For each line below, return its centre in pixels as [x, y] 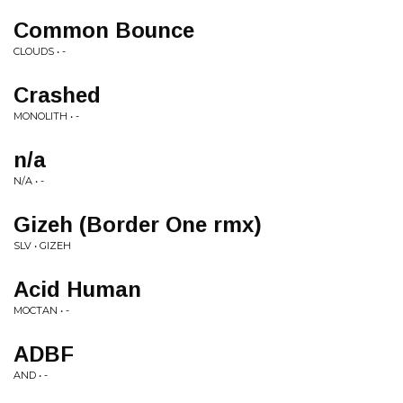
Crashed [57, 95]
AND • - [31, 375]
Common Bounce [104, 30]
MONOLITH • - [46, 116]
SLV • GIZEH [42, 246]
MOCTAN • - [41, 310]
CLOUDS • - [40, 51]
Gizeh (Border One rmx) [138, 224]
